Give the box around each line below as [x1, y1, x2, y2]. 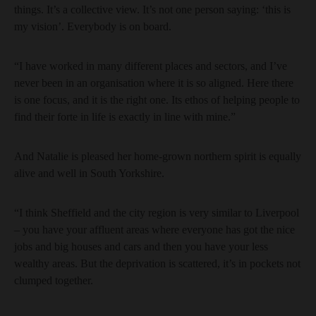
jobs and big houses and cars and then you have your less [14, 241, 268, 253]
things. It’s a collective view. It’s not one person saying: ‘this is [14, 4, 291, 16]
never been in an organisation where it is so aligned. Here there [14, 77, 293, 89]
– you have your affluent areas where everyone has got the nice [14, 224, 295, 236]
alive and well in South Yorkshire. [14, 167, 164, 179]
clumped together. [14, 274, 93, 286]
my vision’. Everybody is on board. [14, 20, 171, 32]
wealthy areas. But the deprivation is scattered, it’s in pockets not [14, 257, 300, 269]
